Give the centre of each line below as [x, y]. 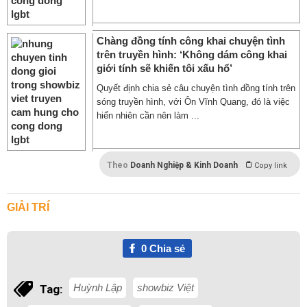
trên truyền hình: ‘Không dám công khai [192, 54]
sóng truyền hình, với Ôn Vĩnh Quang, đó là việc [193, 102]
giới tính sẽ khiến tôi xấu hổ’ [164, 68]
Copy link [271, 165]
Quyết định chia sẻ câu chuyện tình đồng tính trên [196, 88]
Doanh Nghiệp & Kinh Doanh [184, 165]
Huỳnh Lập [98, 287]
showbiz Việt [165, 287]
